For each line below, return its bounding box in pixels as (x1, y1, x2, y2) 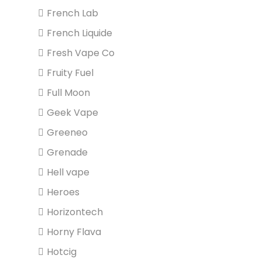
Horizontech (47, 205, 103, 219)
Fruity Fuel (47, 66, 94, 80)
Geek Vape (47, 106, 98, 119)
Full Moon (47, 86, 90, 99)
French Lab (47, 6, 98, 20)
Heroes (47, 185, 80, 199)
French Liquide (47, 26, 112, 40)
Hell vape (47, 166, 89, 179)
